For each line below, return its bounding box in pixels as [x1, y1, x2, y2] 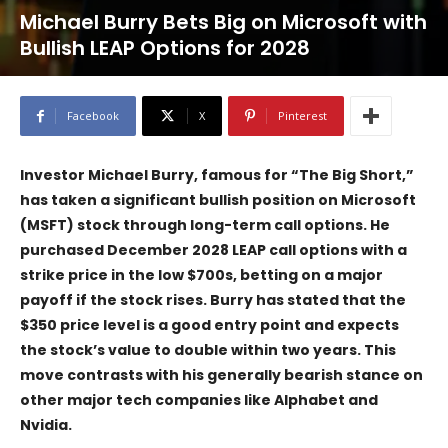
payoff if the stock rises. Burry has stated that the [20, 289, 406, 310]
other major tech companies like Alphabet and [20, 389, 378, 410]
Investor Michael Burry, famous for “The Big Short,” [20, 164, 414, 185]
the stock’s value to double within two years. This [20, 339, 396, 360]
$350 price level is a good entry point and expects [20, 314, 399, 335]
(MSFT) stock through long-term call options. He [20, 214, 390, 235]
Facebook [67, 107, 119, 123]
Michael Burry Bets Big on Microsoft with [20, 7, 427, 36]
